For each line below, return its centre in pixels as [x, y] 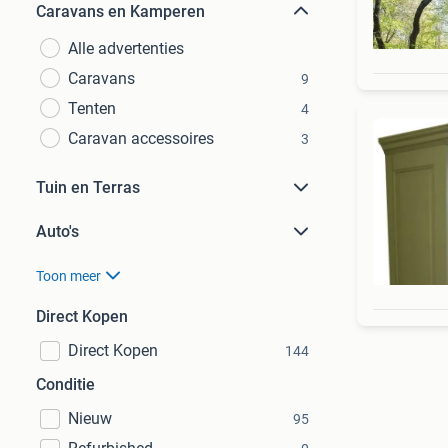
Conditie [65, 384]
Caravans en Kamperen [120, 11]
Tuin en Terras [88, 187]
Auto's [57, 231]
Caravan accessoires [141, 138]
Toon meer [68, 276]
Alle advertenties [126, 48]
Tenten [92, 108]
